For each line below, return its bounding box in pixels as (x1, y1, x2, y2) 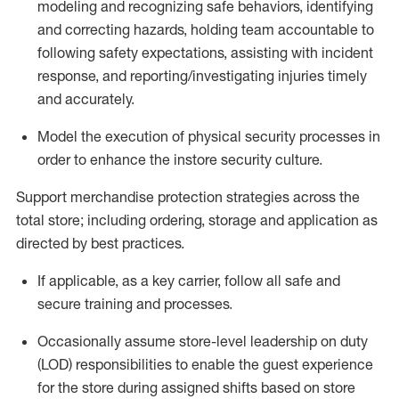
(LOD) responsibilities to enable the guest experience (37, 355, 373, 373)
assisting (231, 44, 288, 61)
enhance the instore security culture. (90, 151, 322, 168)
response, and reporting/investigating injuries (37, 67, 324, 85)
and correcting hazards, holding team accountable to (37, 20, 374, 38)
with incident (291, 44, 373, 61)
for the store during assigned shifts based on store (37, 379, 355, 396)
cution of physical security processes (128, 127, 365, 145)
